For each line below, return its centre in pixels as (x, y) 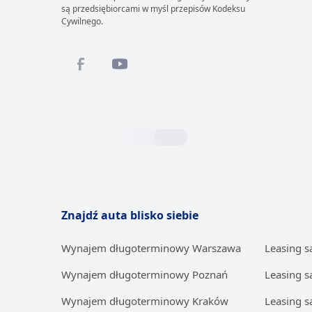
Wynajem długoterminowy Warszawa (151, 248)
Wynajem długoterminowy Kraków (145, 301)
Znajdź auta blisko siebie (130, 215)
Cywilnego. (82, 21)
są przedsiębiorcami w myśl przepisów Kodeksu (153, 9)
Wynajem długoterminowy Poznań (145, 274)
